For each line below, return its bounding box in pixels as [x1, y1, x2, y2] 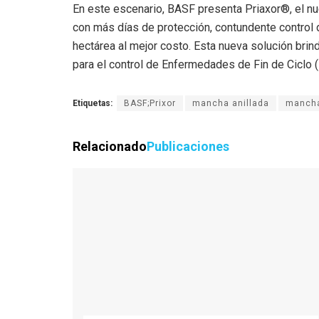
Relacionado [73, 138, 147, 154]
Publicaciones [147, 138, 229, 154]
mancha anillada [192, 98, 269, 108]
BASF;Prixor [124, 98, 176, 108]
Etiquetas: [73, 98, 113, 108]
